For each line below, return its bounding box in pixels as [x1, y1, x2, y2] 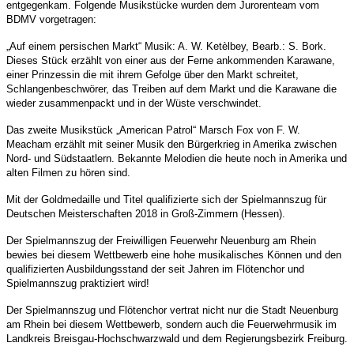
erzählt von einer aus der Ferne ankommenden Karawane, [71, 54, 335, 66]
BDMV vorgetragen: [6, 13, 96, 25]
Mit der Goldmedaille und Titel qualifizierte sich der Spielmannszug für [6, 193, 326, 205]
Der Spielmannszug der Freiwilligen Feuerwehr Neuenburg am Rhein [6, 234, 316, 247]
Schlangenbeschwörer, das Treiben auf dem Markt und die [6, 82, 275, 95]
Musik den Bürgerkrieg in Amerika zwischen [137, 137, 337, 150]
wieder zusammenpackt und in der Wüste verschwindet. [6, 96, 262, 109]
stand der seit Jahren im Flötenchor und [122, 262, 304, 275]
